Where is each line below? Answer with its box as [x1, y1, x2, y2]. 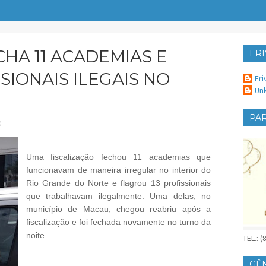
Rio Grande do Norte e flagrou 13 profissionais [26, 178, 211, 188]
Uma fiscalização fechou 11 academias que [26, 152, 211, 162]
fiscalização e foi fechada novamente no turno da [26, 217, 211, 227]
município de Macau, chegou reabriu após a [26, 204, 211, 214]
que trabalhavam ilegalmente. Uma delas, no [26, 191, 211, 201]
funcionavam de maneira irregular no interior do [26, 165, 211, 175]
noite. [26, 230, 47, 240]
